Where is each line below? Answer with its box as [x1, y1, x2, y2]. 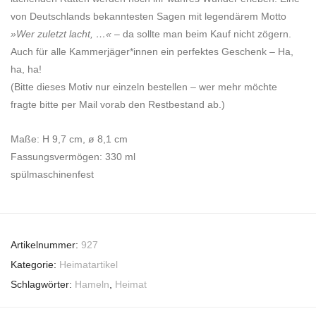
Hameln [75, 279, 109, 291]
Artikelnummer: [11, 239, 81, 251]
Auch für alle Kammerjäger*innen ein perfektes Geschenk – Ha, [11, 46, 293, 58]
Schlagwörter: [11, 279, 75, 291]
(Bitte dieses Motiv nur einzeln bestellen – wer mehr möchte [11, 81, 277, 93]
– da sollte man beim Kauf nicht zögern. [111, 28, 291, 40]
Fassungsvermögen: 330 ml [11, 151, 135, 163]
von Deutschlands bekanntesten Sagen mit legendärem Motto [11, 11, 286, 23]
